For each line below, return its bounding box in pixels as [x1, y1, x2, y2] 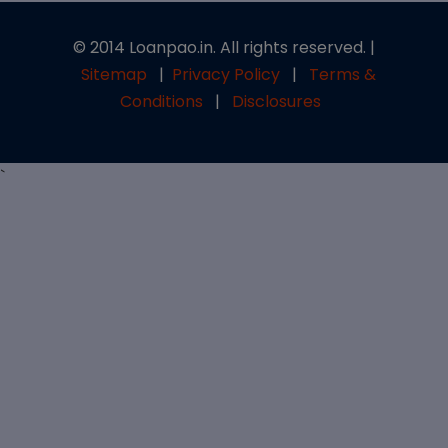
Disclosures [231, 90, 321, 113]
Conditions [119, 90, 203, 113]
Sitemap [80, 63, 147, 86]
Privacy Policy [171, 63, 280, 86]
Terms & [308, 63, 376, 86]
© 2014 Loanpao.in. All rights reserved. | [73, 36, 375, 59]
